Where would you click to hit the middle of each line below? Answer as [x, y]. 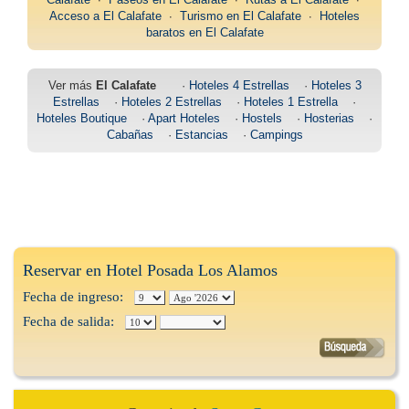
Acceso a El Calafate [105, 16]
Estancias [201, 135]
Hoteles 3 [336, 85]
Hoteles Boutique [82, 118]
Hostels [262, 118]
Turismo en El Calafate [241, 16]
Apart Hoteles [184, 118]
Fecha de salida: [74, 321]
